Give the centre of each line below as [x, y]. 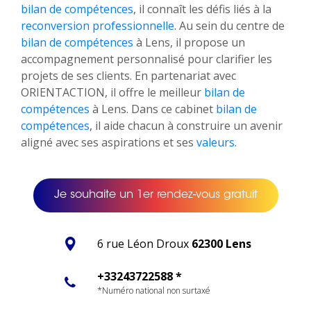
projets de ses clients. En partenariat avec [128, 76]
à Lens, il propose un [189, 43]
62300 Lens [221, 244]
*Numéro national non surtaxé [153, 291]
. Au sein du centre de [229, 26]
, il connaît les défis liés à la [202, 9]
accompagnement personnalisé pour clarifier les [146, 59]
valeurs [216, 143]
